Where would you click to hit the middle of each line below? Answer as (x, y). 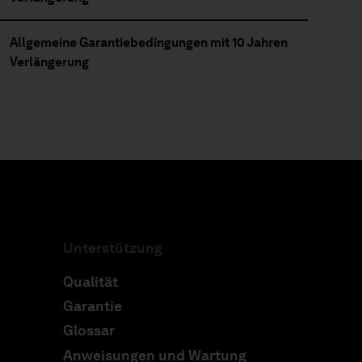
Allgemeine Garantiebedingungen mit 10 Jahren (148, 42)
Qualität (91, 282)
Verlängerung (49, 62)
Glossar (89, 331)
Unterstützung (113, 248)
